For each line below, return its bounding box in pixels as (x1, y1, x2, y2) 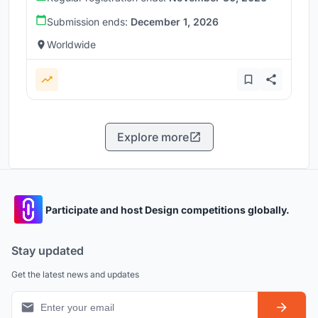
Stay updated (11, 243, 84, 258)
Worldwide (47, 38, 96, 51)
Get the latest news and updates (11, 269, 139, 280)
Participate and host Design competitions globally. (45, 203, 290, 216)
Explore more (116, 130, 189, 145)
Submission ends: (47, 16, 131, 28)
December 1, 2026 (131, 16, 219, 28)
